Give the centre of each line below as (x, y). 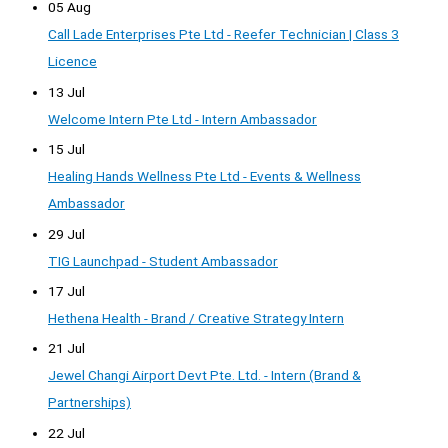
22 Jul (66, 432)
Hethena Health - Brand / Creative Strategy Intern (196, 317)
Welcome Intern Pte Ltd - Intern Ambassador (182, 118)
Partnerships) (89, 402)
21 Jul (66, 348)
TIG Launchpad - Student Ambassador (163, 260)
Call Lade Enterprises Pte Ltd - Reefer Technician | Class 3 (223, 34)
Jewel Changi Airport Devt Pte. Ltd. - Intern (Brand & (204, 375)
